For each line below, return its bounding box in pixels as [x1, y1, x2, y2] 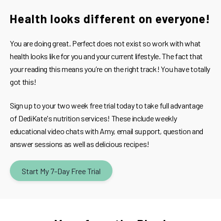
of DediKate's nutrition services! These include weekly [10, 113, 177, 123]
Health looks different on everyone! [10, 11, 211, 26]
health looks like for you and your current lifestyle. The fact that [10, 51, 203, 61]
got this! [10, 77, 37, 87]
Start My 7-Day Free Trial [22, 166, 101, 176]
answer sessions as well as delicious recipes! [10, 139, 150, 149]
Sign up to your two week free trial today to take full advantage [10, 101, 203, 110]
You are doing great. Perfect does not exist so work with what [10, 38, 201, 48]
